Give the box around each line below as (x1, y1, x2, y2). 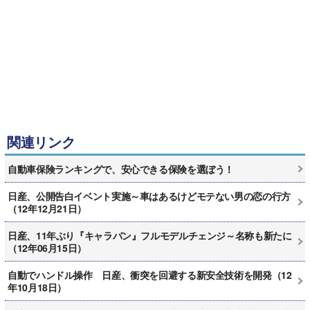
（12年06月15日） (8, 241, 86, 255)
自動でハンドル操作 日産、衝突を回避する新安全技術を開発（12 (8, 268, 292, 282)
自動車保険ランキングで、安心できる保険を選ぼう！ (8, 162, 234, 176)
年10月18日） (8, 280, 66, 295)
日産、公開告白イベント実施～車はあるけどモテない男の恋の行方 (8, 189, 291, 203)
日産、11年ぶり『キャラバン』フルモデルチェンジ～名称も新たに (8, 228, 292, 243)
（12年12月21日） (8, 201, 86, 216)
